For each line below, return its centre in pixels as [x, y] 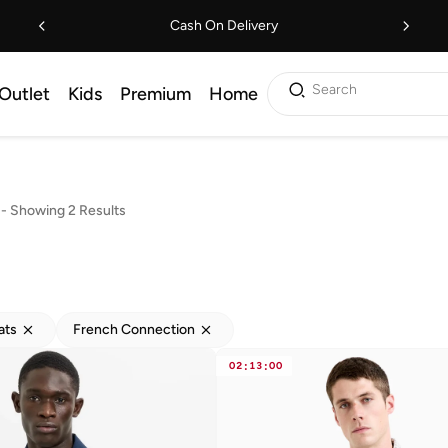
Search [334, 89]
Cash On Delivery [224, 25]
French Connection [134, 329]
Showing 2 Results [67, 210]
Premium [155, 94]
